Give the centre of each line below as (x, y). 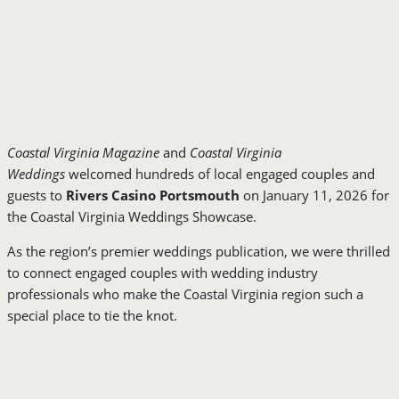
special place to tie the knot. (92, 316)
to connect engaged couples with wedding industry (163, 273)
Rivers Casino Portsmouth (153, 195)
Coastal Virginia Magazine (83, 153)
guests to (37, 195)
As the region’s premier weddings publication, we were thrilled (199, 252)
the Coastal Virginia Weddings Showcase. (134, 217)
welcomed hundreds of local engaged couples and (220, 174)
